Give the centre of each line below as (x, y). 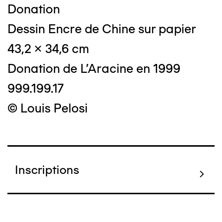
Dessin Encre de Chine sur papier (102, 29)
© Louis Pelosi (48, 108)
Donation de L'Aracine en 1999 (94, 69)
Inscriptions (47, 170)
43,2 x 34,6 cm (48, 49)
